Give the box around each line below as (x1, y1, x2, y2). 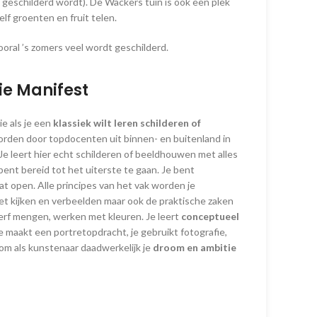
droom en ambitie (153, 241, 236, 254)
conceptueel (179, 210, 239, 223)
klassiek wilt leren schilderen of (51, 117, 201, 129)
